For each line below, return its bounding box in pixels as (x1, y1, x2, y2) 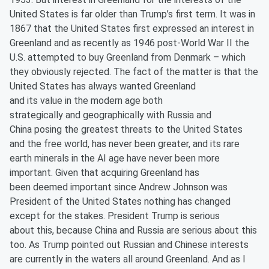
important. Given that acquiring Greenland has (10, 167, 199, 178)
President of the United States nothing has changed (10, 196, 231, 207)
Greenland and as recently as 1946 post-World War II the (10, 37, 249, 49)
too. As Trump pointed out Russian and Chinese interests (10, 239, 249, 250)
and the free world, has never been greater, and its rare (10, 138, 240, 150)
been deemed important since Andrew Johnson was (10, 181, 228, 193)
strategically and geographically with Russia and (10, 109, 211, 121)
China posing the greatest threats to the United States (10, 124, 243, 135)
